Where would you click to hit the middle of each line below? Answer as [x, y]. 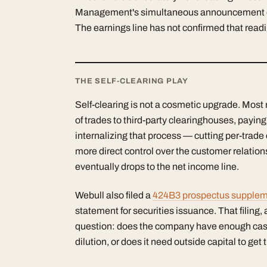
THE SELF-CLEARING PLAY [132, 81]
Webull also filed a [114, 195]
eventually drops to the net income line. [157, 166]
